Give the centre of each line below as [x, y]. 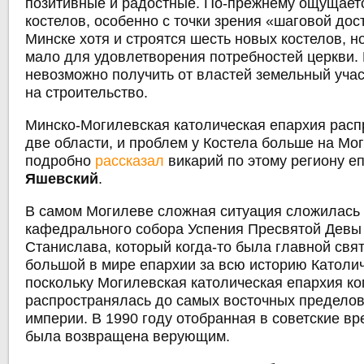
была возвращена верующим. [128, 337]
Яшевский [62, 179]
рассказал [130, 161]
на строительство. [87, 93]
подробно [61, 161]
